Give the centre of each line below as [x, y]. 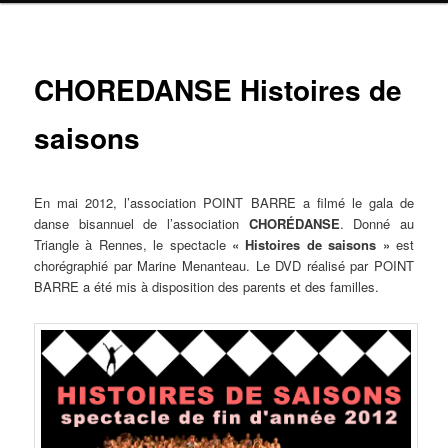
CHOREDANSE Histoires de [218, 90]
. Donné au [376, 223]
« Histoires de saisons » [311, 244]
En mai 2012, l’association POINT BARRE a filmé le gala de [224, 202]
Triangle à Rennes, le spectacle [133, 244]
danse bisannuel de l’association [141, 223]
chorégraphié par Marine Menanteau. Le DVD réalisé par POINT [224, 265]
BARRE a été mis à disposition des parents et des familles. [207, 286]
